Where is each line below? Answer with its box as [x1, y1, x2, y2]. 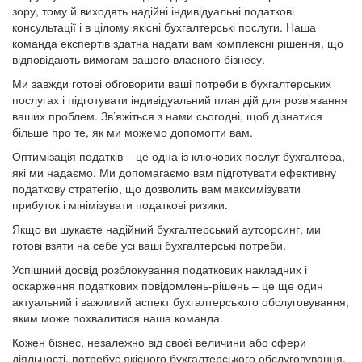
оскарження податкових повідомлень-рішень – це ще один [12, 277, 323, 294]
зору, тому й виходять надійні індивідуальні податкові [12, 2, 294, 19]
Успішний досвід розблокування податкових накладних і [12, 261, 307, 278]
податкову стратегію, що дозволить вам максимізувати [12, 180, 301, 197]
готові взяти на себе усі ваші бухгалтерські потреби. [12, 237, 289, 254]
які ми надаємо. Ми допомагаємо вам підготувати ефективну [12, 164, 336, 181]
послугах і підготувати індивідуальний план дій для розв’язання [12, 91, 347, 108]
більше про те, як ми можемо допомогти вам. [12, 124, 253, 141]
